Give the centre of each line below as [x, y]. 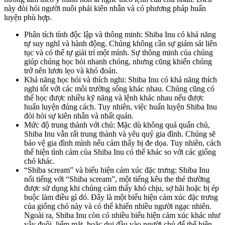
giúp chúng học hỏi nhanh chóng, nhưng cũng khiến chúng [118, 61]
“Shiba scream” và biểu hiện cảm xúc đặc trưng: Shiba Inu [117, 170]
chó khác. [39, 161]
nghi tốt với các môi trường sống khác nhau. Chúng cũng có [119, 88]
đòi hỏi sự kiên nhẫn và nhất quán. [79, 116]
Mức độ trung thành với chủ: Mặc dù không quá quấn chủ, [117, 125]
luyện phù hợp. [28, 17]
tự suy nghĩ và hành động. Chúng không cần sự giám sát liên [121, 43]
